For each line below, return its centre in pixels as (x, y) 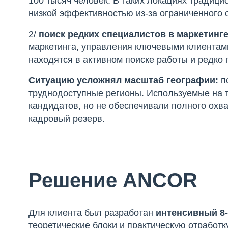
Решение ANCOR (113, 180)
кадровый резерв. (67, 119)
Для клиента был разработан (92, 213)
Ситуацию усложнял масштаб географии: (125, 80)
